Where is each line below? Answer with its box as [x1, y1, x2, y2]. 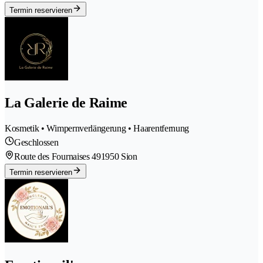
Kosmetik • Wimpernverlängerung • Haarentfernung [5, 123, 189, 134]
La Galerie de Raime [5, 95, 127, 111]
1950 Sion [100, 151, 137, 162]
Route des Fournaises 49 [14, 151, 101, 162]
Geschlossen [14, 137, 59, 148]
